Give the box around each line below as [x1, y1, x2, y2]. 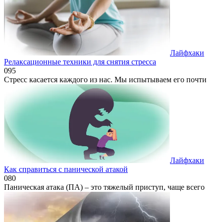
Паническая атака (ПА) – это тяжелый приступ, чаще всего [4, 182, 205, 191]
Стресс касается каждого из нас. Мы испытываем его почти [4, 75, 207, 84]
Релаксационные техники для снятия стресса [4, 57, 156, 66]
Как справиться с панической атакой [4, 165, 128, 173]
